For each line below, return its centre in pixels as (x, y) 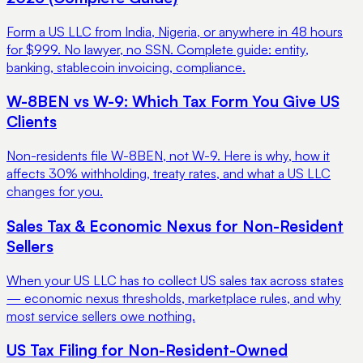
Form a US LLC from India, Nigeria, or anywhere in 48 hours (175, 31)
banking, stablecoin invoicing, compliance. (126, 67)
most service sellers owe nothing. (101, 316)
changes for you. (55, 192)
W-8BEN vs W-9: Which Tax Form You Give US (173, 101)
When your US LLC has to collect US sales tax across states (175, 280)
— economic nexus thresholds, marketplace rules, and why (174, 298)
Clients (32, 122)
